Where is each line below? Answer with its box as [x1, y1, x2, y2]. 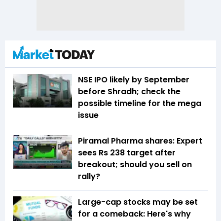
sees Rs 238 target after [78, 147, 176, 159]
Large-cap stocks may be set [78, 196, 198, 208]
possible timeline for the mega [78, 98, 201, 110]
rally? [78, 171, 100, 183]
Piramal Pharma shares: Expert [78, 135, 202, 147]
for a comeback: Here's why [78, 208, 191, 220]
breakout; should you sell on [78, 159, 192, 171]
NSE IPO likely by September [78, 74, 189, 86]
